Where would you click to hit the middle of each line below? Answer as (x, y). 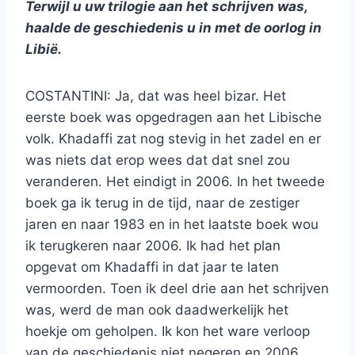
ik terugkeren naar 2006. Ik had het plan (153, 246)
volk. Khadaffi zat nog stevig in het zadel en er (173, 139)
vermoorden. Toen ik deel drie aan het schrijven (177, 289)
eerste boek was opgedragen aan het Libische (174, 118)
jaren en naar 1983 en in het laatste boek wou (172, 225)
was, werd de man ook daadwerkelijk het (157, 310)
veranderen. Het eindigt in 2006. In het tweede (175, 182)
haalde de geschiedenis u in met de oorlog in (174, 28)
